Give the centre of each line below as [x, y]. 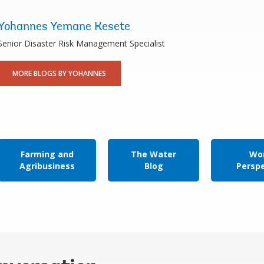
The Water [154, 154]
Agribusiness [47, 166]
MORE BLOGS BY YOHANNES [59, 73]
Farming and [47, 154]
